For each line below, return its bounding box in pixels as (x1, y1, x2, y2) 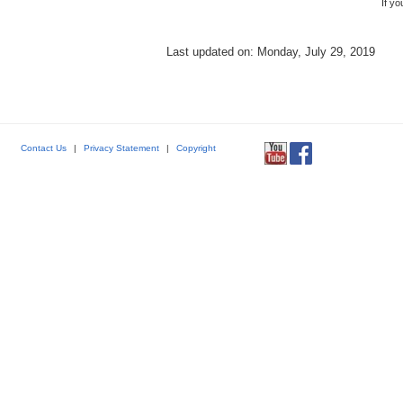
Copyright (176, 143, 216, 153)
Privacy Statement (84, 143, 159, 153)
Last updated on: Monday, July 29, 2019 (166, 44, 375, 58)
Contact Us (21, 143, 67, 153)
